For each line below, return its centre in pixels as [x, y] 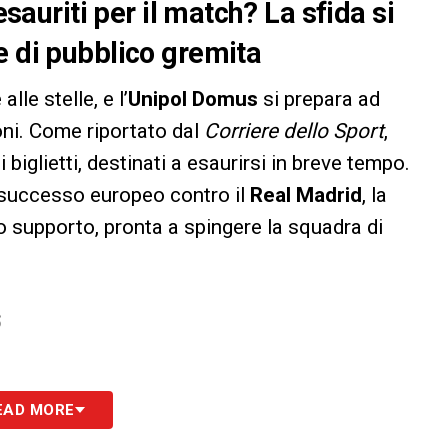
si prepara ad [319, 99]
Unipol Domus [193, 99]
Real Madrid [306, 195]
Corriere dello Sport [294, 131]
